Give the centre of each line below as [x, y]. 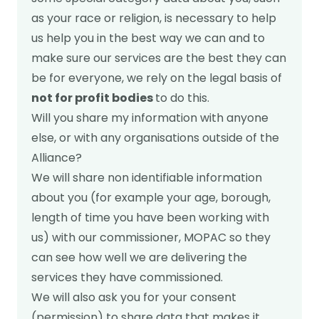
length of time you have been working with [150, 218]
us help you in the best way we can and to [148, 38]
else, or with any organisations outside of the [155, 138]
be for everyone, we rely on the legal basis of [157, 78]
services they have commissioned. [127, 277]
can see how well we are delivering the [139, 257]
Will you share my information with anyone [150, 118]
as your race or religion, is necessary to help [154, 18]
